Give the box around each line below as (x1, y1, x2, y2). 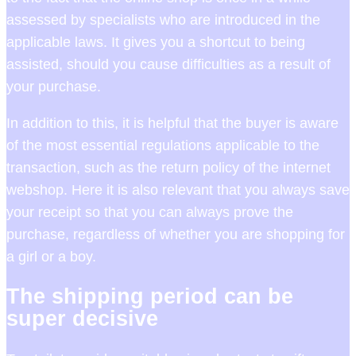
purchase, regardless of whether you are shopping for (6, 226, 345, 243)
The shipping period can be (6, 284, 293, 309)
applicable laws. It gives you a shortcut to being (6, 34, 305, 51)
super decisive (6, 307, 158, 331)
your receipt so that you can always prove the (6, 204, 293, 221)
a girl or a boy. (6, 249, 96, 265)
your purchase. (6, 79, 101, 95)
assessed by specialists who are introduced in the (6, 12, 320, 29)
